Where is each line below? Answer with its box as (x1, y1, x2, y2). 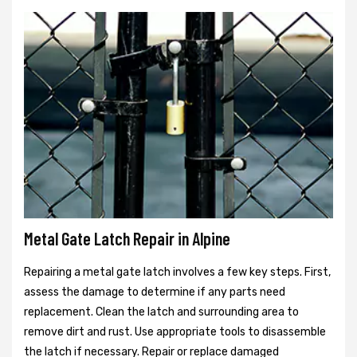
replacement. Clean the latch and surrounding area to (24, 305, 299, 320)
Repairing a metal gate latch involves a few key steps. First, (24, 265, 331, 280)
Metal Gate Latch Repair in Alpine (24, 228, 230, 249)
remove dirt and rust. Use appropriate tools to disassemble (24, 325, 326, 339)
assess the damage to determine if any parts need (24, 285, 285, 300)
